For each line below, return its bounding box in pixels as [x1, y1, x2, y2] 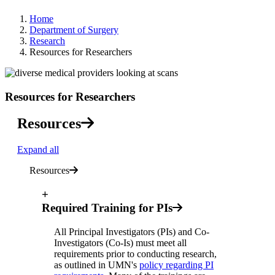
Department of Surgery [29, 24, 118, 35]
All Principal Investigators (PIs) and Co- [54, 226, 209, 237]
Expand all [17, 144, 59, 155]
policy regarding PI [139, 259, 214, 270]
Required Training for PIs [42, 201, 172, 215]
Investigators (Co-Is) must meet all [54, 237, 187, 248]
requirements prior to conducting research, [54, 248, 217, 259]
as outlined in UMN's [54, 259, 139, 270]
